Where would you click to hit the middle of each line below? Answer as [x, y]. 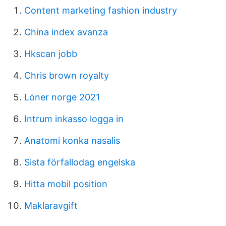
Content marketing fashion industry [101, 10]
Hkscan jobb [51, 54]
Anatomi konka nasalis [72, 140]
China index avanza [66, 32]
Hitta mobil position [66, 184]
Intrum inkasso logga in [74, 119]
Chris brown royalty [67, 75]
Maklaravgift [51, 206]
